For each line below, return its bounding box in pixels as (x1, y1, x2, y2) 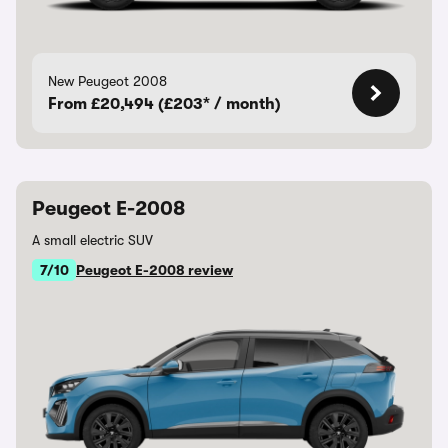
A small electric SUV (32, 232, 153, 248)
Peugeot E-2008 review (76, 262, 233, 278)
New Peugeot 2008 (48, 73, 167, 89)
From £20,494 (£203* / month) (48, 95, 281, 113)
